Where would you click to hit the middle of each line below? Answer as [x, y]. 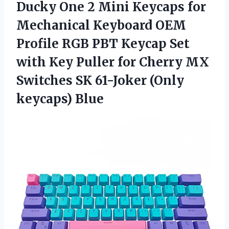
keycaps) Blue [60, 99]
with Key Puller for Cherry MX [113, 62]
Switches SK [56, 80]
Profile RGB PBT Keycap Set [103, 43]
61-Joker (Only [140, 80]
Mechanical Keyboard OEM [101, 25]
